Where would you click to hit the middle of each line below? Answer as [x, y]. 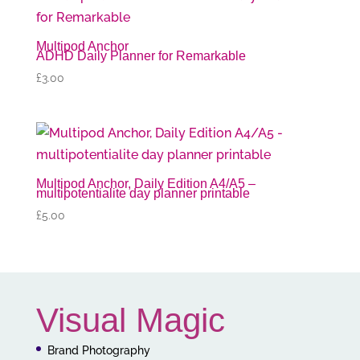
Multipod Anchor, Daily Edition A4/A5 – [145, 184]
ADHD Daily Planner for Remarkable [141, 56]
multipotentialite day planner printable [143, 194]
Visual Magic [130, 321]
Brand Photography [98, 351]
